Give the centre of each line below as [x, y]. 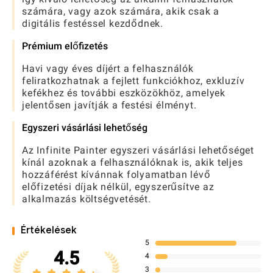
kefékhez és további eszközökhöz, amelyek [124, 93]
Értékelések [49, 231]
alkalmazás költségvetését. [87, 199]
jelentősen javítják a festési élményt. [109, 105]
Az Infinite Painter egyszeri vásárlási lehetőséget [138, 151]
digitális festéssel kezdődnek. [93, 24]
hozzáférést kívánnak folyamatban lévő [116, 175]
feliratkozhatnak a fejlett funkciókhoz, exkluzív [133, 81]
